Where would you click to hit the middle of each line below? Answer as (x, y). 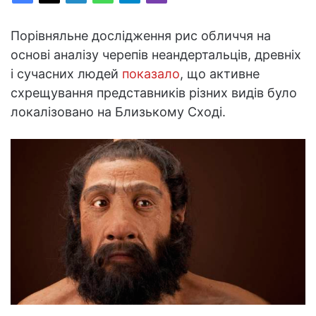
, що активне (220, 73)
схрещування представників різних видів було (154, 92)
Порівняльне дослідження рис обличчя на (141, 35)
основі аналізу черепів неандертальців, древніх (156, 54)
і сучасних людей (66, 73)
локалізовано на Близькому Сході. (118, 111)
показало (151, 73)
